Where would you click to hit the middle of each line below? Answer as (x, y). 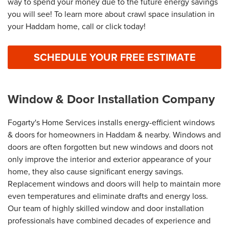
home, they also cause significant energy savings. (96, 172)
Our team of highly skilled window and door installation (106, 209)
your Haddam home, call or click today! (77, 27)
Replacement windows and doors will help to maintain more (114, 184)
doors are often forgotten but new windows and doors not (110, 147)
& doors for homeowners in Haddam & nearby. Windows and (114, 135)
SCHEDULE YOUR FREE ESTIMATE (114, 58)
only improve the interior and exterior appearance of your (109, 159)
